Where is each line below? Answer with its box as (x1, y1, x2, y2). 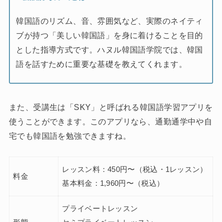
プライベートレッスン (62, 204, 138, 213)
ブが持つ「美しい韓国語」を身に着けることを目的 (16, 31, 203, 40)
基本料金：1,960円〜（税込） (62, 179, 165, 187)
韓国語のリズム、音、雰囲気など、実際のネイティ (16, 16, 203, 26)
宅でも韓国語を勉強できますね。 (8, 131, 131, 141)
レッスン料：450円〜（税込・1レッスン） (62, 165, 208, 173)
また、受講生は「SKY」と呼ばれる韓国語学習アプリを (8, 103, 213, 112)
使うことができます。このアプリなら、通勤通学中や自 (8, 117, 213, 126)
